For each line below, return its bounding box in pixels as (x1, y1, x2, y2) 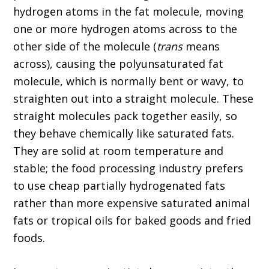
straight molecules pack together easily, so (13, 109, 238, 124)
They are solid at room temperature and (13, 144, 224, 159)
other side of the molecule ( (13, 39, 157, 54)
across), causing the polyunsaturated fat (13, 56, 224, 71)
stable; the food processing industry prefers (13, 161, 244, 176)
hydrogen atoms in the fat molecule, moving (13, 4, 244, 19)
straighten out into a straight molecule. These (13, 91, 254, 106)
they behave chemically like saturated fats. (13, 126, 235, 141)
